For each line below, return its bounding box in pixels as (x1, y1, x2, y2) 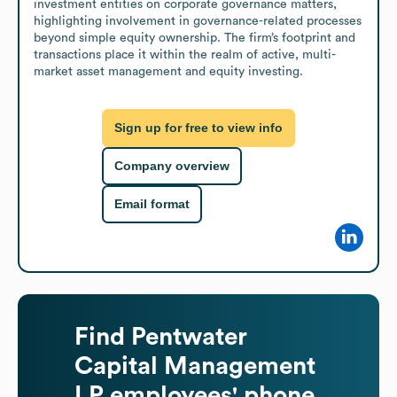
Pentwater (131, 323, 247, 349)
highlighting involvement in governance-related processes (34, 14, 362, 27)
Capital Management (74, 353, 315, 378)
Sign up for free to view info (114, 121, 283, 136)
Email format (114, 197, 190, 212)
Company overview (114, 159, 230, 174)
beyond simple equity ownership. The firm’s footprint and (34, 31, 355, 44)
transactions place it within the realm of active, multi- (34, 48, 336, 61)
